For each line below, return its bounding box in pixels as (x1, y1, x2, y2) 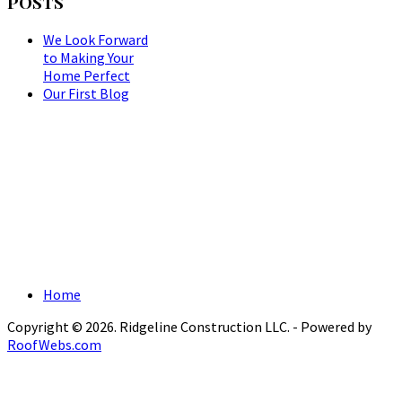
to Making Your (43, 48, 134, 66)
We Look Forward (43, 30, 148, 48)
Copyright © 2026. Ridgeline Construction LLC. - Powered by (7, 317, 371, 336)
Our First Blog (43, 83, 129, 102)
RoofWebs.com (7, 335, 101, 354)
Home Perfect (43, 66, 130, 84)
